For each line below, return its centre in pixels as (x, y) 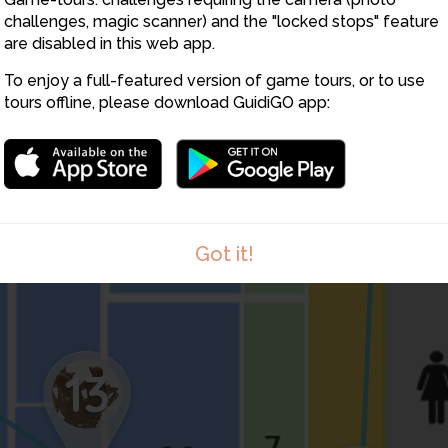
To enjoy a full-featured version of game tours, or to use (214, 80)
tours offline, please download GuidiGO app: (167, 102)
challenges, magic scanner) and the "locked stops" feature (221, 21)
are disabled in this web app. (109, 43)
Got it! (224, 254)
